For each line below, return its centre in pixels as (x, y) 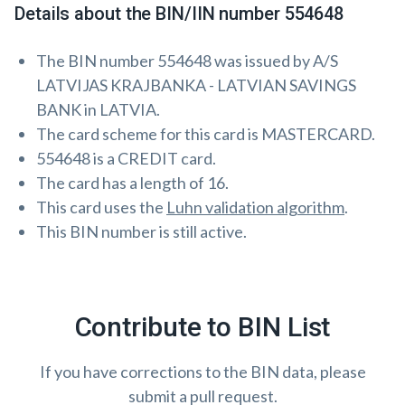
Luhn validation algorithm (255, 207)
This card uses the (101, 207)
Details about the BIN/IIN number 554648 (179, 14)
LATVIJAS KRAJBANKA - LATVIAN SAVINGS (196, 85)
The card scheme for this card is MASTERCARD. (206, 134)
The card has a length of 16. (132, 183)
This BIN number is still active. (141, 231)
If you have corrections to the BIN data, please (202, 372)
